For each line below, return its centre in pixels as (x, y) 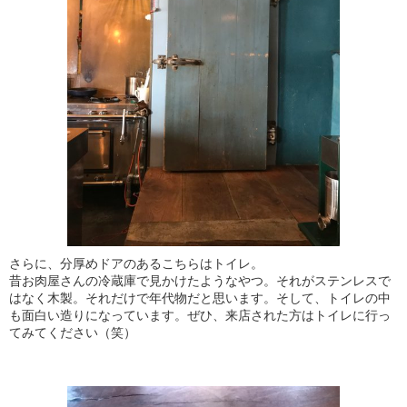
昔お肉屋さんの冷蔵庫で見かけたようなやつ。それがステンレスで (200, 281)
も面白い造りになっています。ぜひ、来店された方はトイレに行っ (200, 315)
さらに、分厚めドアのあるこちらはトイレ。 (136, 263)
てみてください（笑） (73, 333)
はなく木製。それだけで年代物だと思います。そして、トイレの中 (200, 298)
